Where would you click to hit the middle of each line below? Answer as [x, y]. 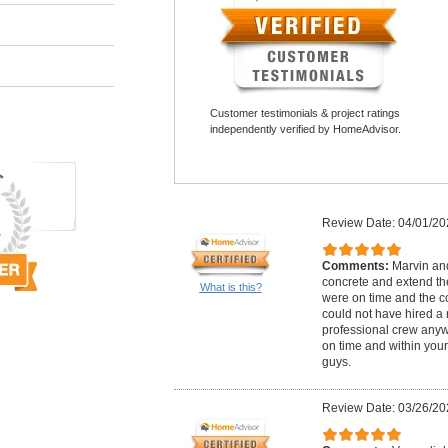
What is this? [230, 287]
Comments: [356, 265]
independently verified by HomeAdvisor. [305, 129]
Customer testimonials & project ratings [305, 113]
